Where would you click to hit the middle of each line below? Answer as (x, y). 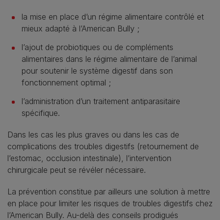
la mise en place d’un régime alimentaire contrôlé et (113, 16)
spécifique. (41, 113)
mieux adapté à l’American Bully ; (81, 28)
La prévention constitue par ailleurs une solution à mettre (109, 191)
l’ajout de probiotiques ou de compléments (97, 47)
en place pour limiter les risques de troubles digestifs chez (110, 203)
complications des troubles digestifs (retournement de (103, 146)
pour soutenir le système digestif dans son (97, 70)
